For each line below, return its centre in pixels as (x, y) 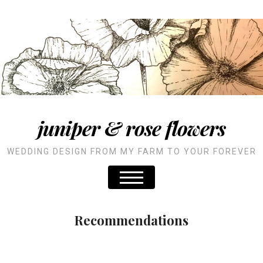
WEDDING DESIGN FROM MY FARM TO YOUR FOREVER (131, 151)
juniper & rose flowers (131, 128)
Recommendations (131, 220)
